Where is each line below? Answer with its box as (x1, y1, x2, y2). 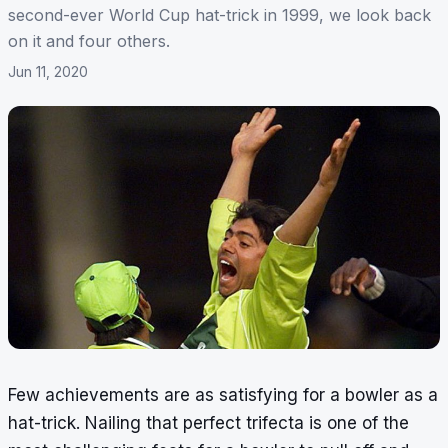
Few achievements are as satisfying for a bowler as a (8, 385, 438, 406)
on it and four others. (8, 31, 170, 52)
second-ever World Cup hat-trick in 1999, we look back (8, 5, 431, 26)
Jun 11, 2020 (8, 63, 88, 81)
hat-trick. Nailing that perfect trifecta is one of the (8, 413, 409, 434)
